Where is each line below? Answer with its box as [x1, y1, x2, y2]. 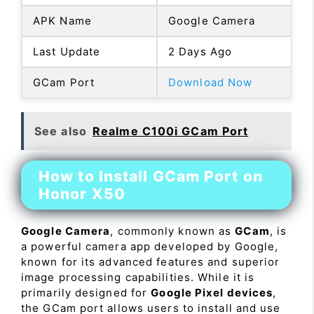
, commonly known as [110, 224, 235, 238]
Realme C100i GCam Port [93, 123, 249, 138]
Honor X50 [39, 184, 125, 203]
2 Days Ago [168, 44, 232, 58]
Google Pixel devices [151, 285, 273, 299]
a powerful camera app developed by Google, [21, 239, 279, 253]
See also [34, 123, 87, 138]
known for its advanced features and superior [21, 254, 280, 268]
